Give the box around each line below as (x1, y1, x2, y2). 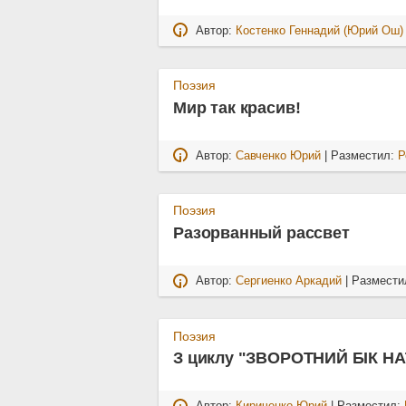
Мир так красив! (173, 98, 301, 117)
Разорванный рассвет (173, 223, 350, 242)
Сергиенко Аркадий (236, 275, 343, 288)
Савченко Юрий (236, 150, 322, 163)
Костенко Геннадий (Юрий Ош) (236, 24, 404, 37)
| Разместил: (321, 150, 399, 163)
